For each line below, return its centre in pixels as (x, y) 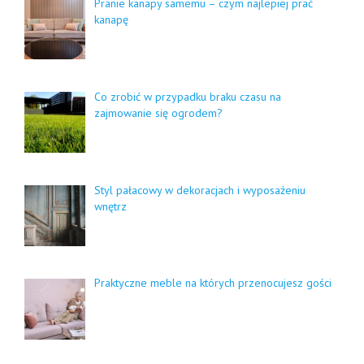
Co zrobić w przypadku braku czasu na (187, 96)
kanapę (111, 20)
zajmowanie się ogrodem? (158, 113)
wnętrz (110, 206)
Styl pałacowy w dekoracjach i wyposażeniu (199, 190)
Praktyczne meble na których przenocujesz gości (212, 283)
